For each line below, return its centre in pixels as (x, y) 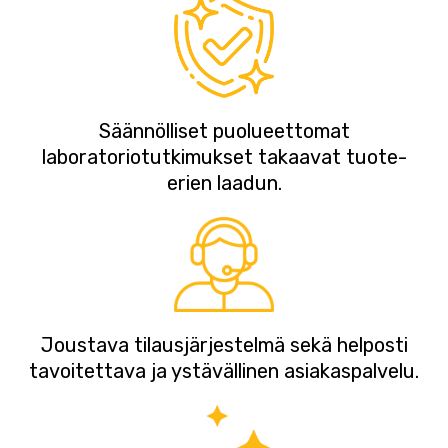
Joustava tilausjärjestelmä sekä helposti (224, 344)
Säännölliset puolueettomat (224, 130)
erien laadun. (224, 182)
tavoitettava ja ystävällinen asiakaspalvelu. (224, 370)
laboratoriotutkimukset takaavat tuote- (224, 156)
